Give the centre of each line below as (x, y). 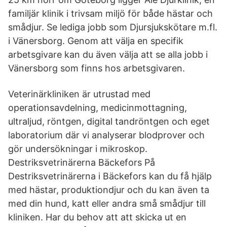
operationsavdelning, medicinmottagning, (98, 108)
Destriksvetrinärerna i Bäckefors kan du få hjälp (110, 176)
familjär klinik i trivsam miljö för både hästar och (110, 13)
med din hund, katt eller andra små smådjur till (107, 203)
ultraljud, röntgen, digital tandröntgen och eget (109, 121)
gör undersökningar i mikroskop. (78, 149)
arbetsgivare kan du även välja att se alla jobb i (108, 54)
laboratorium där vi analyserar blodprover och (106, 135)
